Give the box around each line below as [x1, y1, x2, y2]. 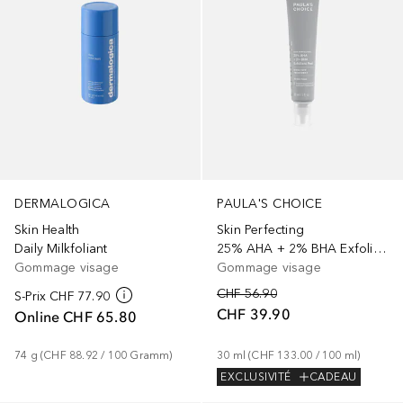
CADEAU [309, 371, 357, 384]
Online [14, 308, 60, 327]
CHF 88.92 [43, 349, 99, 363]
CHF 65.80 [63, 308, 138, 327]
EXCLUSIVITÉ [220, 371, 291, 384]
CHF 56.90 [217, 286, 277, 302]
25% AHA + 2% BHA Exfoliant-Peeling [372, 241, 386, 257]
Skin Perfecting [217, 222, 304, 238]
